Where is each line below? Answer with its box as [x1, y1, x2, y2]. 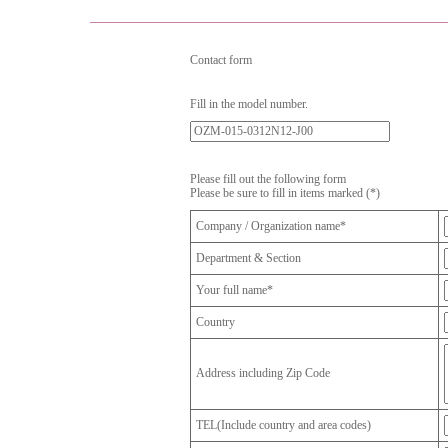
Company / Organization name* [196, 219, 346, 233]
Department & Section [196, 251, 301, 265]
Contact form [190, 53, 252, 67]
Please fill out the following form [190, 172, 346, 186]
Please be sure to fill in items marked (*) [190, 186, 380, 200]
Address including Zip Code [196, 366, 330, 380]
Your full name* [196, 283, 273, 297]
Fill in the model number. [190, 97, 308, 111]
